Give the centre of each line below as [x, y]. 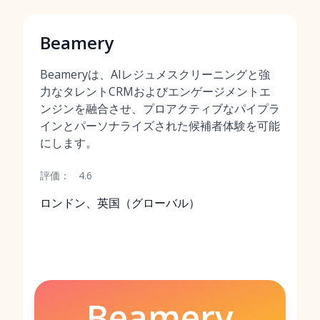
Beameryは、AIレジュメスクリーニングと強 [155, 74]
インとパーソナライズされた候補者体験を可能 [160, 126]
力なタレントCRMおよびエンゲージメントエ [155, 91]
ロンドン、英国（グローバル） [120, 203]
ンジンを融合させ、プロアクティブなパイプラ [160, 109]
